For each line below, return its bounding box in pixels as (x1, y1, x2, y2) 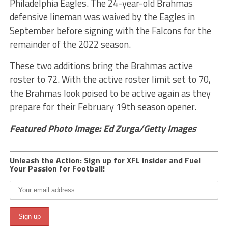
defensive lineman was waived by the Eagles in (9, 9, 195, 24)
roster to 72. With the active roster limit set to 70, (9, 72, 211, 87)
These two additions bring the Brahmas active (9, 58, 193, 73)
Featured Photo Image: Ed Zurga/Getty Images (9, 121, 196, 135)
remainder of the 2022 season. (9, 37, 131, 51)
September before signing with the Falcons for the (9, 23, 211, 38)
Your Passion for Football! (9, 162, 105, 175)
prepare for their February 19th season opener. (9, 99, 196, 114)
